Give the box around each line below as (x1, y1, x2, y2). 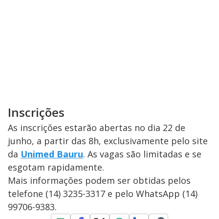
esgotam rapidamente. (8, 161, 104, 173)
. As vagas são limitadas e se (83, 148, 201, 160)
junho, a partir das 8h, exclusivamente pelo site (8, 134, 208, 147)
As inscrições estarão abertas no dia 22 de (8, 121, 185, 133)
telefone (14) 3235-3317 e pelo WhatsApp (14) (8, 187, 197, 199)
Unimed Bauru (21, 148, 83, 160)
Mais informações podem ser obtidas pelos (8, 174, 191, 186)
